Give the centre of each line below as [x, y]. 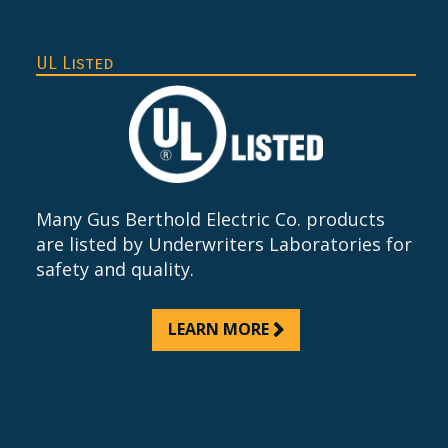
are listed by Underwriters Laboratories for [224, 243]
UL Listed [75, 62]
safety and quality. [115, 268]
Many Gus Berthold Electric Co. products [210, 218]
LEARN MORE [218, 328]
